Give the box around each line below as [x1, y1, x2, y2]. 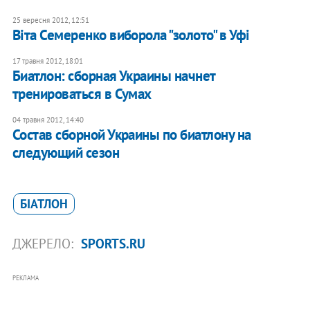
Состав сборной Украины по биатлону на [12, 125, 251, 145]
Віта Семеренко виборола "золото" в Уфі [12, 26, 250, 45]
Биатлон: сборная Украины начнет [12, 66, 215, 86]
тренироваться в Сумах [12, 84, 152, 104]
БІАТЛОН [19, 196, 68, 212]
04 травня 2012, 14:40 [12, 115, 84, 125]
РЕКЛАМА [12, 274, 39, 282]
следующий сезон [12, 143, 120, 163]
